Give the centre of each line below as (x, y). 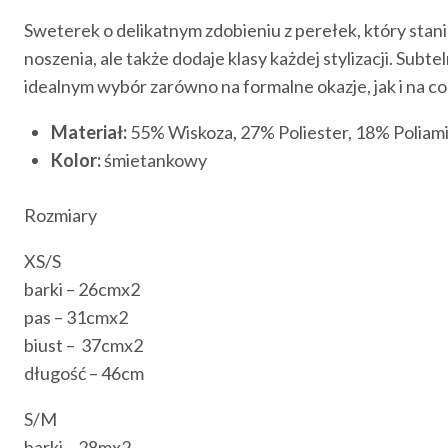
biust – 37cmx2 (83, 344)
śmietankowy (154, 159)
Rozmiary (60, 214)
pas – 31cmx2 (76, 316)
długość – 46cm (84, 372)
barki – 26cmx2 (82, 288)
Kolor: (76, 159)
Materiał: (89, 131)
